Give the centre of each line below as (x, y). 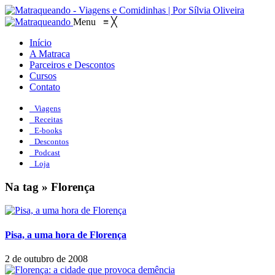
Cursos (43, 76)
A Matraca (50, 54)
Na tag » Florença (50, 187)
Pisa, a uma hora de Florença (66, 234)
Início (41, 43)
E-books (48, 130)
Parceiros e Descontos (72, 65)
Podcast (47, 153)
